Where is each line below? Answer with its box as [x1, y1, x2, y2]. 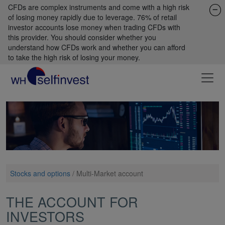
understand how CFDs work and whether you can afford [8, 42, 185, 52]
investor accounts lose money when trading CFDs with [8, 22, 180, 32]
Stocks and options [10, 168, 70, 178]
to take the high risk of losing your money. [8, 52, 140, 62]
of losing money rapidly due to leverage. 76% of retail [8, 12, 177, 22]
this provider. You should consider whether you [8, 32, 156, 42]
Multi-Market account [76, 168, 143, 178]
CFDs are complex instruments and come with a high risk [8, 2, 189, 12]
